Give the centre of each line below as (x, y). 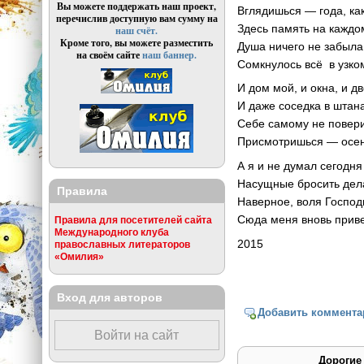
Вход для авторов (109, 297)
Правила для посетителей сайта (133, 220)
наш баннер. (170, 55)
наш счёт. (137, 31)
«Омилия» (79, 257)
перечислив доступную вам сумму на (136, 19)
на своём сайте (110, 55)
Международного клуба (111, 232)
